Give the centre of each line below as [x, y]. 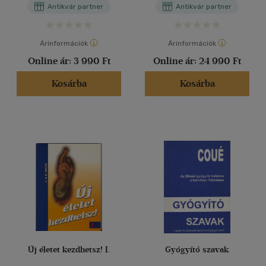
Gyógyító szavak [197, 250]
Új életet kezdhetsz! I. [69, 250]
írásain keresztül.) [69, 18]
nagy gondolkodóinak [69, 8]
